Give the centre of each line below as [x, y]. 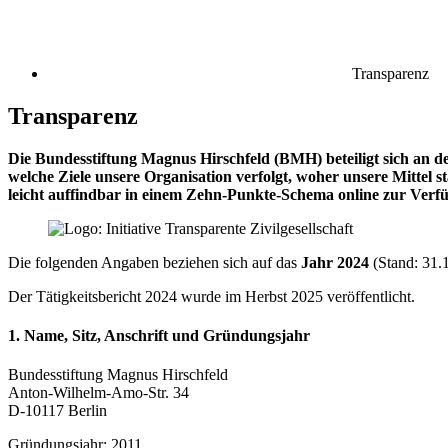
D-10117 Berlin [57, 411]
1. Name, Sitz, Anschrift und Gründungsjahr [159, 336]
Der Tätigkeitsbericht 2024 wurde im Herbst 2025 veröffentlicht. [211, 296]
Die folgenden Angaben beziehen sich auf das [154, 262]
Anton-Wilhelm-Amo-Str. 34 [98, 393]
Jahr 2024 [335, 262]
